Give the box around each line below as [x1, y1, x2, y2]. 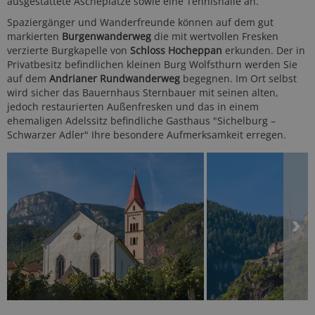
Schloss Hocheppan [130, 44, 222, 57]
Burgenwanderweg [62, 30, 151, 43]
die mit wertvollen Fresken [151, 30, 278, 43]
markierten [7, 30, 62, 43]
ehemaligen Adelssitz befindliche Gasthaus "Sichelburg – [7, 114, 276, 127]
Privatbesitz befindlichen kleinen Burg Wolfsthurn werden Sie [7, 58, 297, 71]
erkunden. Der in [222, 44, 305, 57]
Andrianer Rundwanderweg [49, 72, 180, 85]
